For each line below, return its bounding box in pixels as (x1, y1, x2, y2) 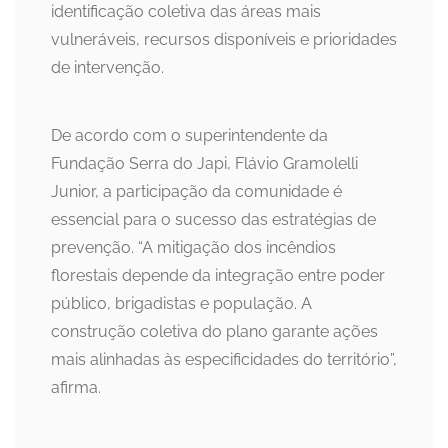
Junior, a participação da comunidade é (51, 182, 342, 202)
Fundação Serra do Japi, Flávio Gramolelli (51, 154, 358, 174)
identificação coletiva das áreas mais (51, 2, 321, 22)
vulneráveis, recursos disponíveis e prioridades (51, 30, 397, 50)
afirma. (51, 378, 101, 398)
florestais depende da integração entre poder (51, 266, 385, 286)
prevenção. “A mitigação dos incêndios (51, 238, 336, 258)
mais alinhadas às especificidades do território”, (51, 350, 397, 370)
